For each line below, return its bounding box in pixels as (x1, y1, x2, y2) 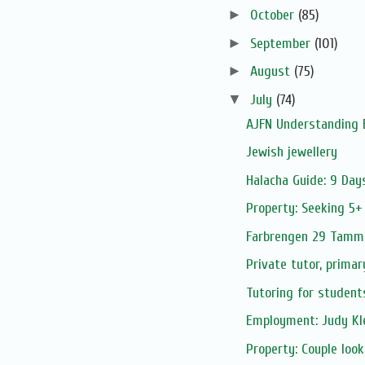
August (249, 63, 294, 81)
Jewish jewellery (245, 143, 337, 161)
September (249, 34, 314, 52)
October (249, 7, 298, 24)
